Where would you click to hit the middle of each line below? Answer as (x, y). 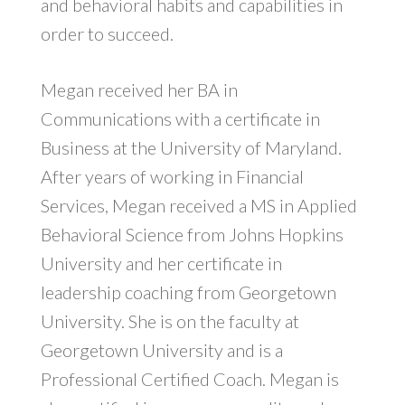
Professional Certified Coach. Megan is (189, 378)
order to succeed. (107, 33)
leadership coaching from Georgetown (188, 292)
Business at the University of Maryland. (191, 147)
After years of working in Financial (172, 176)
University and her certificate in (161, 263)
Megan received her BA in (139, 89)
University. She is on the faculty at (170, 320)
